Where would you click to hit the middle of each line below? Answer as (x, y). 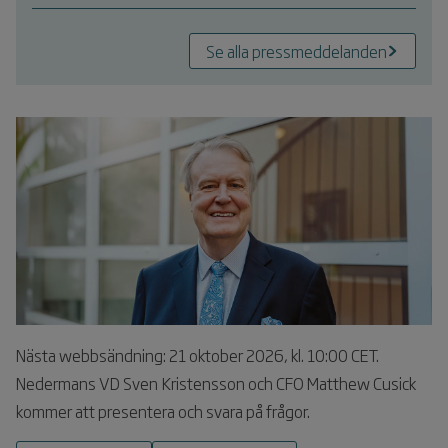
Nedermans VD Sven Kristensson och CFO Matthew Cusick (216, 382)
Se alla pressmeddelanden (296, 50)
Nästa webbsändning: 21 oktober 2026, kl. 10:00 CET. (197, 354)
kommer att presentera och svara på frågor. (163, 410)
